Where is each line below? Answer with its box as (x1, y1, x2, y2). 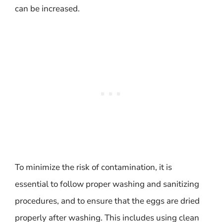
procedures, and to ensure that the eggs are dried (15, 195, 200, 207)
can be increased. (15, 3, 80, 14)
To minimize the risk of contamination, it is (15, 161, 172, 173)
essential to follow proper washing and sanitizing (15, 178, 199, 190)
